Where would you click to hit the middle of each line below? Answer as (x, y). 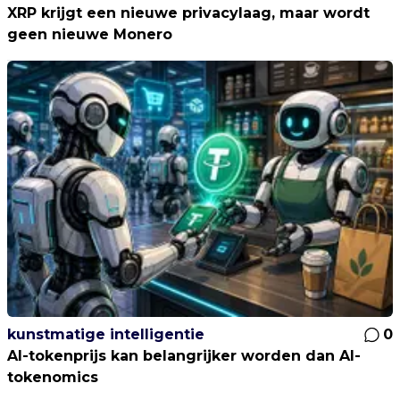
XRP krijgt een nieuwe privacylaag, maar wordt (188, 12)
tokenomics (53, 377)
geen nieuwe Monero (90, 34)
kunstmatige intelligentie (106, 334)
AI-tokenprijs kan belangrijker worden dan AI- (184, 355)
